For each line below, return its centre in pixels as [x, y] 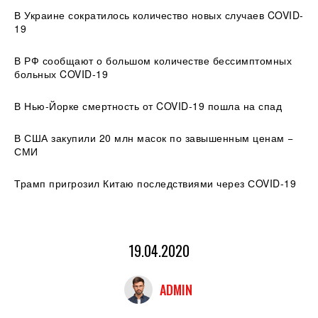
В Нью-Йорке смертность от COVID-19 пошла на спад [148, 105]
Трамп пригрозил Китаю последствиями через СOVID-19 [155, 183]
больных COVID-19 [61, 73]
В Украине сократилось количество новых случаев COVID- [159, 15]
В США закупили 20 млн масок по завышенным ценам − [154, 137]
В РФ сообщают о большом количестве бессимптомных [153, 60]
